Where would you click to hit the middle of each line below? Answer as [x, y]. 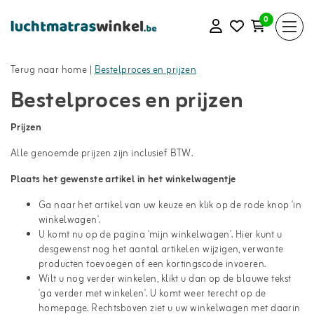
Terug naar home [49, 70]
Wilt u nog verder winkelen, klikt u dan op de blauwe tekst [165, 279]
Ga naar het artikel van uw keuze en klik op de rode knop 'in [170, 206]
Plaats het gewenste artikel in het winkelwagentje [123, 180]
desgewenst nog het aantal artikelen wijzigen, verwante [161, 250]
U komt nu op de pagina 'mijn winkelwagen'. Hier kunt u [161, 235]
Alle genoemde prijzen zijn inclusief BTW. [102, 154]
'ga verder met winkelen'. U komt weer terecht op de [152, 294]
